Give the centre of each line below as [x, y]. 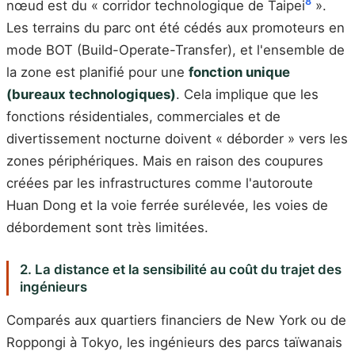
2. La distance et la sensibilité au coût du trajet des [180, 269]
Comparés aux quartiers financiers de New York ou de [176, 320]
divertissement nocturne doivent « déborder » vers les [177, 138]
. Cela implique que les [247, 94]
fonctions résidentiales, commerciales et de [143, 116]
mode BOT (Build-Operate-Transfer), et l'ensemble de [176, 50]
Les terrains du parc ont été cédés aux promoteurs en [176, 27]
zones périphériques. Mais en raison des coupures [165, 160]
